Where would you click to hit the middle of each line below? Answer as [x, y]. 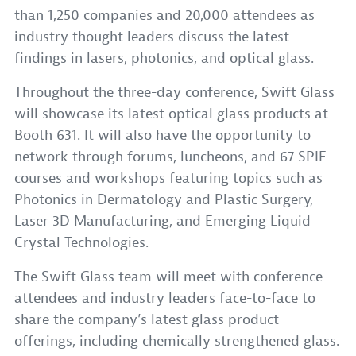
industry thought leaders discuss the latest [152, 37]
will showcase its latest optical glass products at [171, 114]
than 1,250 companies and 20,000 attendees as [164, 16]
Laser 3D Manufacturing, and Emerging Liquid [163, 222]
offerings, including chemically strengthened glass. [177, 342]
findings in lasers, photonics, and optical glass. [164, 59]
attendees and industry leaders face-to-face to [165, 299]
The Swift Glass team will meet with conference [168, 277]
